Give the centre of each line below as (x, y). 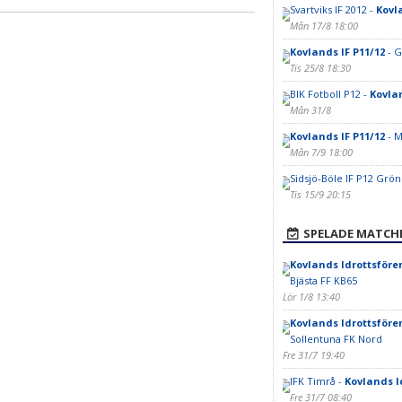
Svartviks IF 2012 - (332, 9)
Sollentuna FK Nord (336, 339)
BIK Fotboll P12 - (329, 94)
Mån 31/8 (310, 110)
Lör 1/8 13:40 (311, 297)
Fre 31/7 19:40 (313, 355)
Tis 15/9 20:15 (320, 194)
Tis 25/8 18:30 (320, 68)
